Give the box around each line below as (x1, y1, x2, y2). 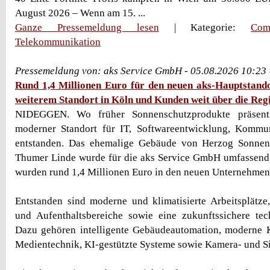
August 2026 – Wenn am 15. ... (15, 7, 145, 19)
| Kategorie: (159, 22, 251, 33)
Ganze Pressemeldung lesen (15, 22, 159, 33)
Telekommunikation (15, 36, 101, 48)
